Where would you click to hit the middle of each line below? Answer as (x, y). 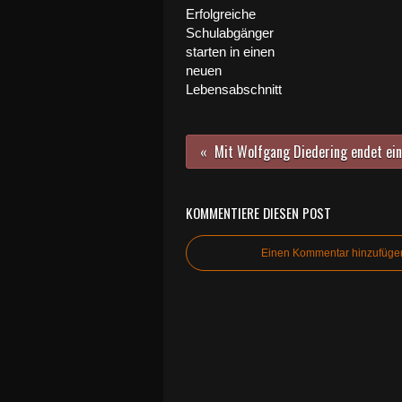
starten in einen (230, 52)
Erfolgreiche (221, 14)
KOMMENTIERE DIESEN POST (258, 213)
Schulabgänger (230, 33)
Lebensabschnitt (234, 89)
